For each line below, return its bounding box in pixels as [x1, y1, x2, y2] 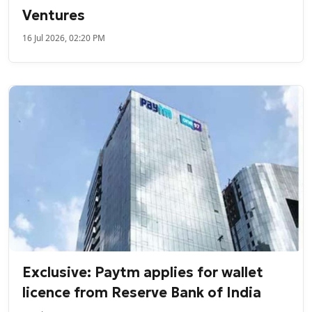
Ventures [22, 6, 86, 24]
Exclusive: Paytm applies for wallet [22, 263, 264, 282]
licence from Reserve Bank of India [22, 283, 262, 302]
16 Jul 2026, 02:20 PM [22, 31, 106, 44]
